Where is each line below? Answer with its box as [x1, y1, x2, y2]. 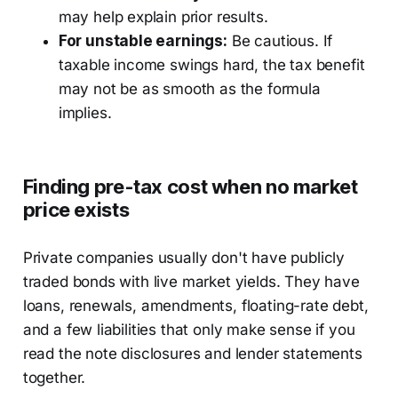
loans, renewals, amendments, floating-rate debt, [22, 297, 369, 315]
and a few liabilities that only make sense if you [22, 321, 355, 339]
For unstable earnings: [58, 32, 227, 51]
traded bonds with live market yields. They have [22, 273, 360, 291]
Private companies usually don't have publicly [22, 249, 346, 267]
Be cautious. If [227, 32, 333, 51]
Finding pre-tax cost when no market [22, 175, 358, 199]
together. [22, 369, 86, 387]
